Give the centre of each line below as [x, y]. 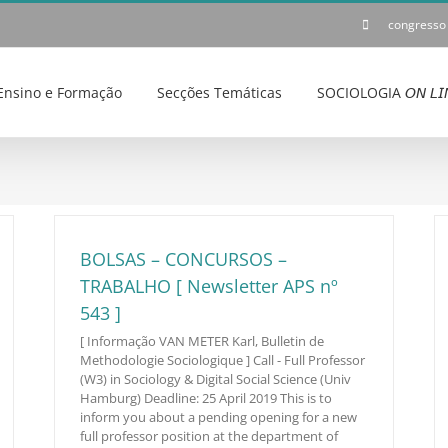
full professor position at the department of [209, 436]
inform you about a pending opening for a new [218, 417]
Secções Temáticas [219, 92]
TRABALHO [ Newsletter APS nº [209, 286]
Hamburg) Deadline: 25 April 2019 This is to [206, 398]
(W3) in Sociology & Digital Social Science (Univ [215, 379]
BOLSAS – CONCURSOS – [183, 259]
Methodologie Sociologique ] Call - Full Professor [222, 360]
